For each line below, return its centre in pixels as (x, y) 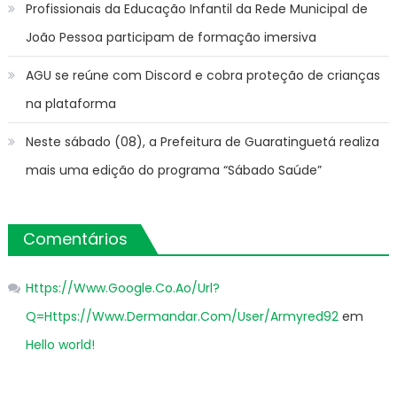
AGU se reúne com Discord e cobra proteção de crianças (202, 75)
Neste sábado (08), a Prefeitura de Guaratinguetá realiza (202, 141)
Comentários (75, 238)
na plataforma (70, 103)
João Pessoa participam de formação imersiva (171, 37)
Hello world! (60, 344)
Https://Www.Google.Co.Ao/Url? (122, 288)
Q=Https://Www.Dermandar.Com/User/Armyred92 (182, 316)
